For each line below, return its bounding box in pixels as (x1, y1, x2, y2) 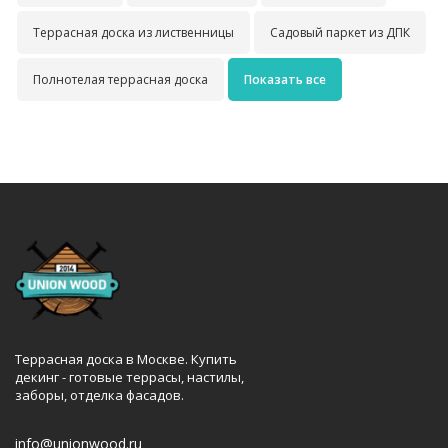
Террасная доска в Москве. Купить (15, 349, 237, 368)
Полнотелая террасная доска (33, 71, 208, 88)
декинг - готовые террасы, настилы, (15, 367, 244, 386)
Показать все (244, 71, 326, 88)
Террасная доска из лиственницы (33, 24, 234, 41)
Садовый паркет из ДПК (270, 24, 410, 41)
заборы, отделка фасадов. (15, 385, 184, 404)
